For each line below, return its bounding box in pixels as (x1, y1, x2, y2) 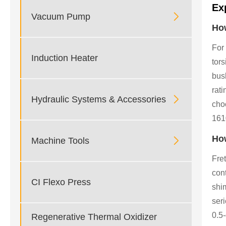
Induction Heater (31, 52, 98, 63)
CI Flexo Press (31, 177, 91, 187)
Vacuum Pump (31, 11, 90, 22)
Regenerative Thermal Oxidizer (31, 212, 157, 222)
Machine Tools (31, 135, 89, 146)
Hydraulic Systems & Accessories (31, 94, 166, 104)
